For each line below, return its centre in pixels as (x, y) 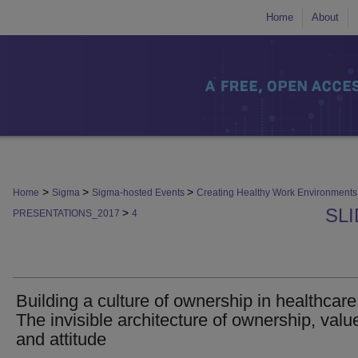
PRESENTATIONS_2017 (68, 213)
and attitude (61, 339)
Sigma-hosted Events (139, 193)
